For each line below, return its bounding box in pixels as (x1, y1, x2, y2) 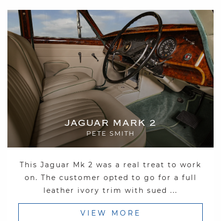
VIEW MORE (80, 209, 141, 218)
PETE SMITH (86, 129, 135, 138)
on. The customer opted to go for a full (24, 173, 197, 183)
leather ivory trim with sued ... (43, 186, 178, 195)
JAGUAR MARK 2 (65, 118, 156, 129)
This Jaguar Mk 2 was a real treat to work (20, 160, 201, 170)
